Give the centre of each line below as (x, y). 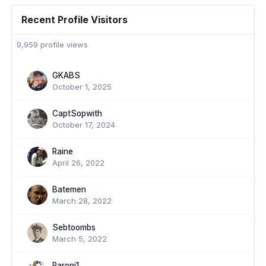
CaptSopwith (77, 113)
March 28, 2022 (82, 201)
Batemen (69, 189)
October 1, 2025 (82, 87)
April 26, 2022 (78, 163)
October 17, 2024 (84, 125)
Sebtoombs (74, 227)
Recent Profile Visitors (75, 20)
